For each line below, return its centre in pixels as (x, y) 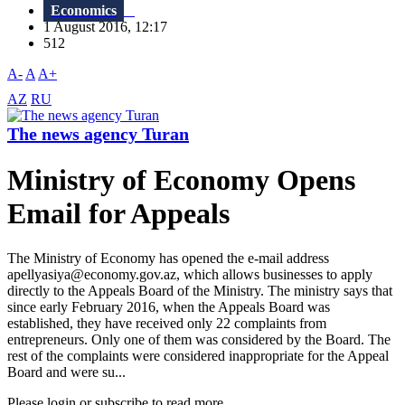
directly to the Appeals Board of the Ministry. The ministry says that (200, 290)
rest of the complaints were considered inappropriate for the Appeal (198, 355)
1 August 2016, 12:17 (111, 27)
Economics (84, 11)
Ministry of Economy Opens (181, 180)
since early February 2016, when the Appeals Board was (169, 306)
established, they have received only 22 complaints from (167, 323)
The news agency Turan (98, 134)
